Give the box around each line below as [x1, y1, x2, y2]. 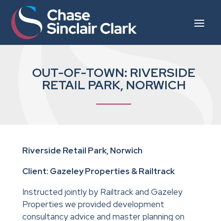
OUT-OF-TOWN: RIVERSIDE [32, 65, 196, 81]
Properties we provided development [22, 199, 164, 210]
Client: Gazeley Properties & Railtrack [22, 166, 175, 177]
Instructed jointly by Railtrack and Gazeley [22, 186, 183, 198]
